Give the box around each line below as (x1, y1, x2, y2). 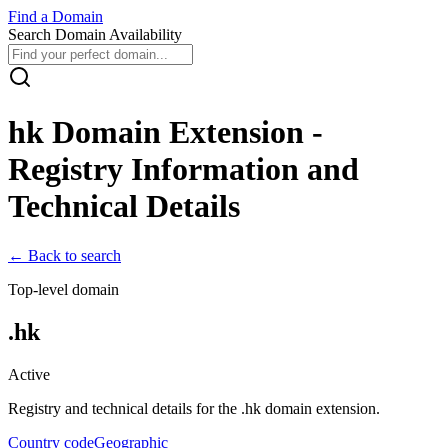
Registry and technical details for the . (8, 399, 245, 417)
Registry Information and (8, 151, 359, 188)
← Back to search (8, 246, 121, 264)
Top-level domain (8, 280, 119, 298)
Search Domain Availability (8, 26, 182, 43)
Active (8, 365, 50, 383)
